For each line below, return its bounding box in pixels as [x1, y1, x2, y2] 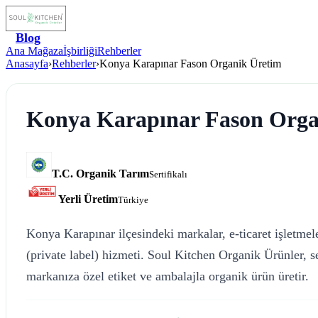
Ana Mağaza [6, 45, 63, 57]
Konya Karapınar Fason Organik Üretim [99, 57, 281, 70]
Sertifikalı [149, 168, 187, 180]
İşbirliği [63, 45, 97, 57]
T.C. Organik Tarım [52, 167, 149, 180]
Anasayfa [6, 57, 48, 70]
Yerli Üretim [58, 192, 119, 205]
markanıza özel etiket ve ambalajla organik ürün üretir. [26, 268, 309, 283]
